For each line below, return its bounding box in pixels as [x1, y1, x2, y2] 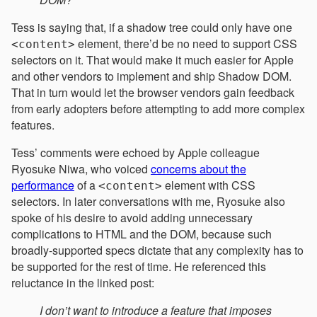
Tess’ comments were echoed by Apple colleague [11, 144, 260, 161]
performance [11, 177, 74, 194]
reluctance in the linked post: [11, 275, 154, 292]
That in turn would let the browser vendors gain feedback [11, 84, 294, 101]
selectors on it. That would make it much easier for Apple [11, 52, 294, 69]
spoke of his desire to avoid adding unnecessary [11, 209, 253, 226]
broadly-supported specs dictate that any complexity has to [11, 242, 304, 259]
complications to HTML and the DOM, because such [11, 226, 272, 243]
